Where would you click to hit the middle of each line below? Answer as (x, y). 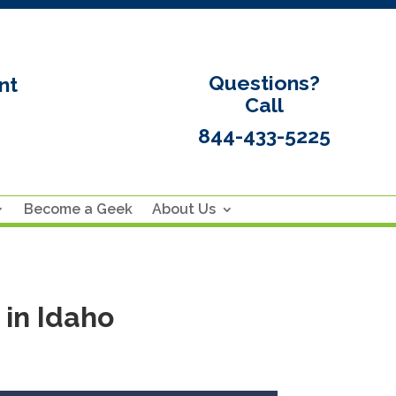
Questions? (265, 82)
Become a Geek (78, 209)
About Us (184, 209)
